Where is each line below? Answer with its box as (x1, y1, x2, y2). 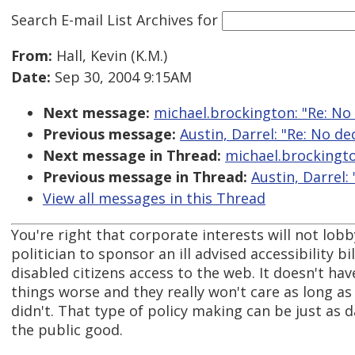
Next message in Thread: (43, 146, 221, 166)
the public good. (11, 320, 123, 340)
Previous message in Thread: (43, 167, 247, 187)
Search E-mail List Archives (11, 10, 193, 29)
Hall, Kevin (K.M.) (52, 46, 167, 66)
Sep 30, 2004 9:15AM (51, 67, 192, 87)
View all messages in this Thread (43, 189, 265, 208)
